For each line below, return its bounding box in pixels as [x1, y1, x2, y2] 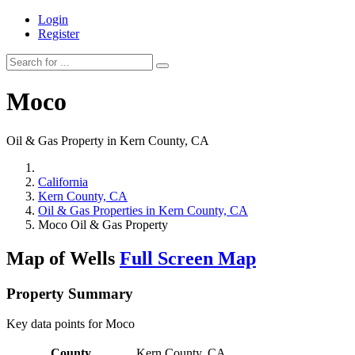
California [38, 174, 88, 189]
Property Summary [6, 284, 133, 302]
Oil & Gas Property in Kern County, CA [6, 133, 209, 147]
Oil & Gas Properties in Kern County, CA [38, 203, 248, 217]
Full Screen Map [120, 247, 256, 269]
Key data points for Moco [6, 317, 135, 331]
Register [38, 27, 79, 40]
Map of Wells [6, 247, 120, 269]
